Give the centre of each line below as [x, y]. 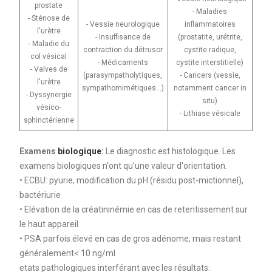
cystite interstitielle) [210, 62]
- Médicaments [123, 62]
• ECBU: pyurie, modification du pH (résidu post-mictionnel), [131, 180]
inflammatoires [210, 24]
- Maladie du [49, 43]
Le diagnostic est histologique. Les [170, 151]
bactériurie [40, 195]
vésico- [49, 107]
